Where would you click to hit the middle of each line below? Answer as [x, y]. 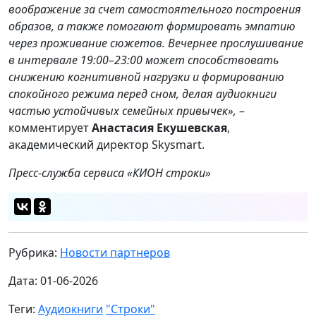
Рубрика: [34, 253]
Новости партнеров [115, 253]
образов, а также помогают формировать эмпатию [152, 26]
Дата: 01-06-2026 [53, 281]
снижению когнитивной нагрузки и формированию [146, 77]
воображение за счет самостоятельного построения [155, 10]
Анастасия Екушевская [159, 128]
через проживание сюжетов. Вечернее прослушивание [156, 43]
